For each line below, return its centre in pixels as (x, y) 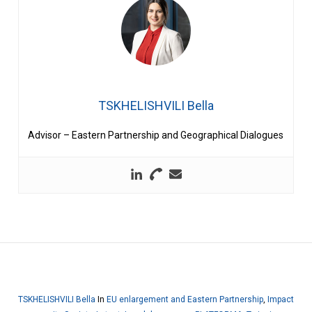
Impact (280, 300)
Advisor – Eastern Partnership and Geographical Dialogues (156, 135)
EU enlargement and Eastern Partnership (185, 300)
